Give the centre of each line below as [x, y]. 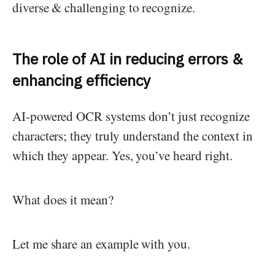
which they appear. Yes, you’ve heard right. [123, 155]
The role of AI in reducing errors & [127, 58]
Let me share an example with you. [103, 244]
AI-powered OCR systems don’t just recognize [131, 116]
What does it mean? [63, 199]
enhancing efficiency [81, 80]
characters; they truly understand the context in [133, 136]
